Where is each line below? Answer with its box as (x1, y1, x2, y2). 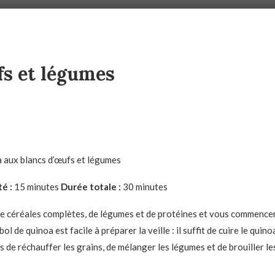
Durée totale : (60, 181, 121, 193)
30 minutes (120, 181, 168, 193)
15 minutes (12, 181, 61, 193)
